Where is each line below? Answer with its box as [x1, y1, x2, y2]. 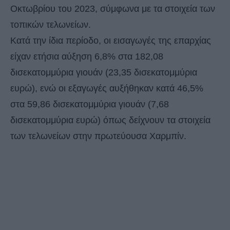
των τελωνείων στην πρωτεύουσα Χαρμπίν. [10, 130, 186, 141]
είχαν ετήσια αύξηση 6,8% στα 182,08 [10, 51, 163, 62]
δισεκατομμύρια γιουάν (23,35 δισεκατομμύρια [10, 67, 197, 78]
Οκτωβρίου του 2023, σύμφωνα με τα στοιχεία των [10, 3, 215, 14]
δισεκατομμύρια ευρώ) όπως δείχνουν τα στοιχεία [10, 114, 210, 125]
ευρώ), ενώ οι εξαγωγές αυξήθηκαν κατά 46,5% [10, 83, 203, 93]
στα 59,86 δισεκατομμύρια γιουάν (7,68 [10, 99, 169, 109]
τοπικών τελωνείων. [10, 19, 91, 30]
